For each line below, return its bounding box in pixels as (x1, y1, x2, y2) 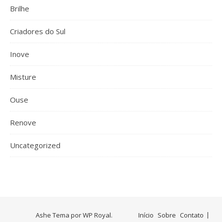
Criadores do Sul (10, 26, 65, 36)
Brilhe (10, 3, 29, 13)
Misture (10, 71, 36, 82)
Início (138, 210, 154, 220)
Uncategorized (10, 140, 60, 150)
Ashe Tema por (36, 210, 83, 220)
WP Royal (83, 210, 111, 220)
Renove (10, 117, 36, 127)
